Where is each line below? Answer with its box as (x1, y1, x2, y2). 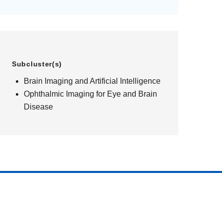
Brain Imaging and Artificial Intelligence (24, 77, 161, 85)
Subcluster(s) (12, 60, 62, 68)
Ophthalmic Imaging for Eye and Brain (24, 90, 157, 98)
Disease (24, 103, 53, 111)
